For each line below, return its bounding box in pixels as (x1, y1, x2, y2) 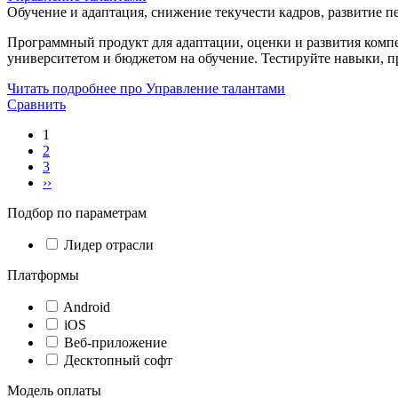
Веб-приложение (64, 334, 167, 350)
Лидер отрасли (64, 236, 154, 252)
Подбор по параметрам (7, 204, 147, 220)
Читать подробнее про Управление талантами (7, 80, 285, 96)
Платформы (7, 267, 79, 283)
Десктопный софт (64, 352, 172, 368)
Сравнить (7, 96, 66, 112)
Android (63, 298, 110, 314)
